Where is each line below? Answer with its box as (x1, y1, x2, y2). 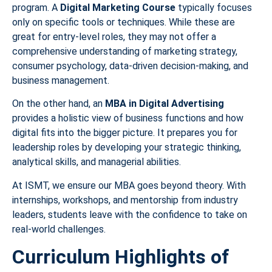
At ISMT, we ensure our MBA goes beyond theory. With (12, 179, 246, 191)
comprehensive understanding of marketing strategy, (12, 45, 237, 57)
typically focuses (175, 1, 252, 13)
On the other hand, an (12, 98, 105, 110)
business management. (12, 74, 109, 86)
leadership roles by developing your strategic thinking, (12, 141, 241, 154)
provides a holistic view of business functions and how (12, 112, 243, 124)
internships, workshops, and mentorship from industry (12, 194, 238, 206)
